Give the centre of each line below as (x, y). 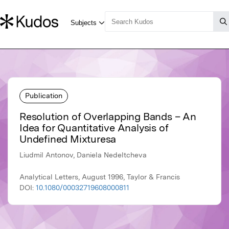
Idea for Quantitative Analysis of (94, 128)
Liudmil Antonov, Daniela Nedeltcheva (83, 155)
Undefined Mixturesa (68, 139)
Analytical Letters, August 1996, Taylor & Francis (100, 177)
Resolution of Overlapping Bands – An (108, 117)
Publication (44, 95)
